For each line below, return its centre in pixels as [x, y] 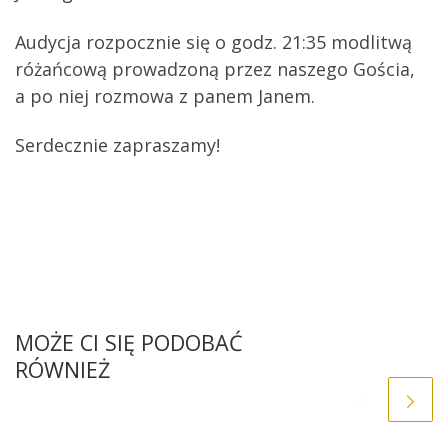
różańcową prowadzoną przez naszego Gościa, [215, 68]
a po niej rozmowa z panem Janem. [165, 95]
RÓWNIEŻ [62, 369]
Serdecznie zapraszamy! [117, 145]
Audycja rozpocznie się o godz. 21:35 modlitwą [213, 41]
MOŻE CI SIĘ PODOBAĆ [129, 342]
